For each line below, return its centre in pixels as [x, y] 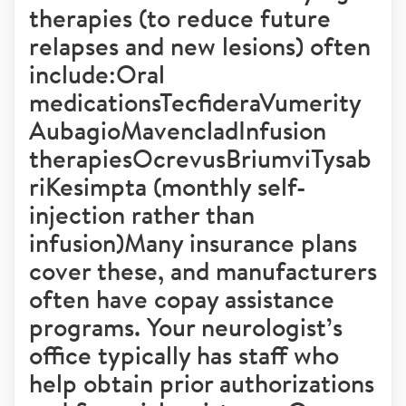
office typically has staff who [184, 355]
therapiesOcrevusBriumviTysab [200, 158]
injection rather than [142, 214]
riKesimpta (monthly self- [168, 186]
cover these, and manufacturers [203, 271]
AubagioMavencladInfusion [178, 130]
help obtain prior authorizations [202, 383]
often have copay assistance [182, 299]
